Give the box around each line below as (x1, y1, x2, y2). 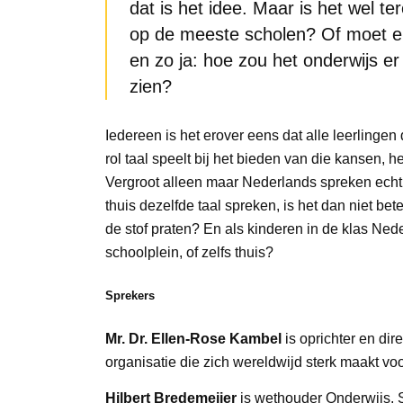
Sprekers (105, 289, 156, 303)
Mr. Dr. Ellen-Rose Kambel (105, 331, 282, 347)
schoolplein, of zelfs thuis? (105, 244, 274, 260)
